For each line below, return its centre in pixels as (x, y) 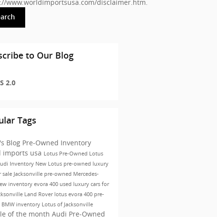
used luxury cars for (84, 184)
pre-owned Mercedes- (71, 174)
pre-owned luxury (86, 163)
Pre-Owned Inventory (56, 142)
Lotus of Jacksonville (67, 204)
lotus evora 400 (74, 194)
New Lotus (49, 163)
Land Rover (39, 194)
